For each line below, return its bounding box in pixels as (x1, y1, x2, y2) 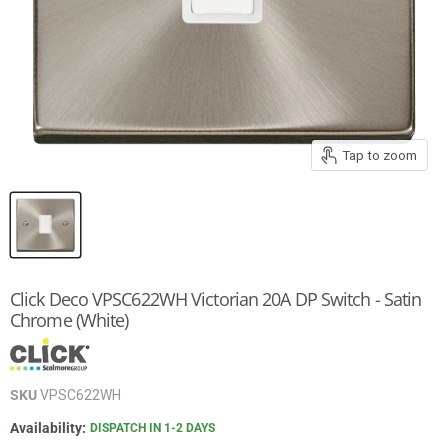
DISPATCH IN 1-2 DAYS (89, 421, 215, 436)
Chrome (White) (10, 307, 129, 332)
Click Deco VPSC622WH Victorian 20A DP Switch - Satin (10, 286, 422, 311)
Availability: (10, 420, 86, 437)
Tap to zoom (342, 147, 417, 163)
